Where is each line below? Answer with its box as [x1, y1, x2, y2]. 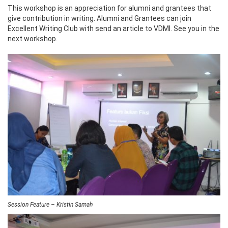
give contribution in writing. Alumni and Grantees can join [8, 14, 191, 22]
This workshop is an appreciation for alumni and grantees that [8, 4, 211, 12]
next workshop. [8, 34, 58, 43]
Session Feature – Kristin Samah [8, 201, 93, 209]
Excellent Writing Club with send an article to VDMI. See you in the [8, 24, 219, 33]
